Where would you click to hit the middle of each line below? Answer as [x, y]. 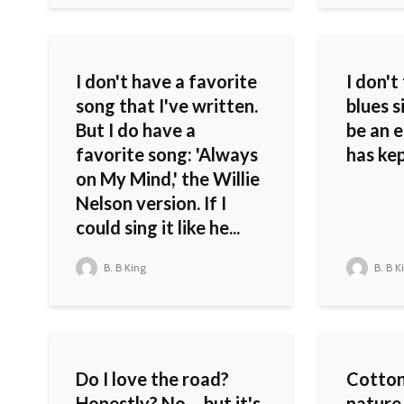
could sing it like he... [158, 228]
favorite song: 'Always [167, 155]
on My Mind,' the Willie [168, 179]
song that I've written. [167, 106]
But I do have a [136, 130]
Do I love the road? [152, 379]
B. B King [124, 268]
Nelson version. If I [151, 203]
